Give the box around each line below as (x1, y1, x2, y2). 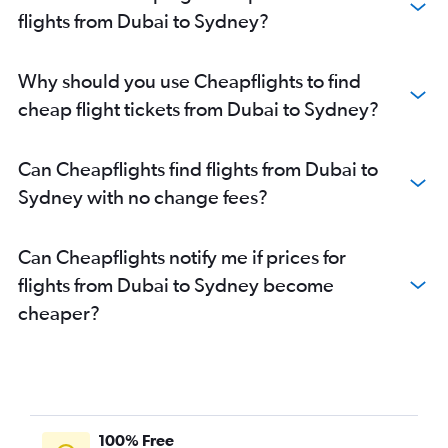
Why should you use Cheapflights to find (18, 69, 361, 93)
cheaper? (18, 301, 100, 325)
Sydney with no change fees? (18, 185, 268, 209)
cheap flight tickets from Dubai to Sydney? (18, 97, 379, 121)
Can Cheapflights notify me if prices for (18, 245, 346, 269)
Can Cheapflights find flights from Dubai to (18, 157, 378, 181)
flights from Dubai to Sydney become (18, 273, 334, 297)
